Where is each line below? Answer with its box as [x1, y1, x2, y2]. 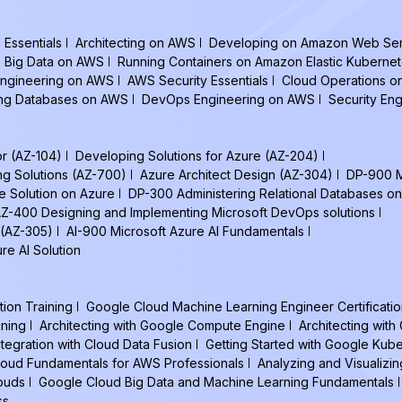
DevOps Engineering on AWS [142, 92, 315, 107]
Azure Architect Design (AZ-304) [140, 167, 333, 182]
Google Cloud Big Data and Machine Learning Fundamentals [39, 374, 394, 389]
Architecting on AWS [75, 35, 196, 50]
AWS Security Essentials [127, 73, 268, 88]
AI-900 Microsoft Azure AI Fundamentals [66, 223, 304, 239]
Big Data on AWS [4, 54, 104, 69]
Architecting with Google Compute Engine [39, 318, 285, 333]
